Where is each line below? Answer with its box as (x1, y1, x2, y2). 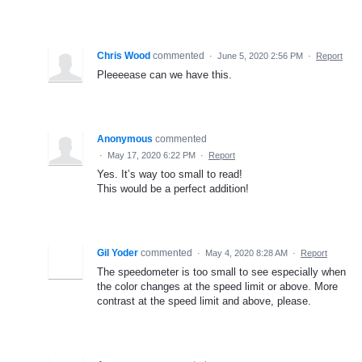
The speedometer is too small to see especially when (97, 265, 346, 278)
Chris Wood (97, 49, 150, 61)
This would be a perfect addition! (97, 182, 249, 195)
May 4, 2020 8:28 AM (205, 247, 288, 258)
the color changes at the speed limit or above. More (97, 280, 338, 293)
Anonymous (97, 133, 153, 145)
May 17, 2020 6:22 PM (107, 149, 196, 160)
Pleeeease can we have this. (97, 68, 232, 81)
